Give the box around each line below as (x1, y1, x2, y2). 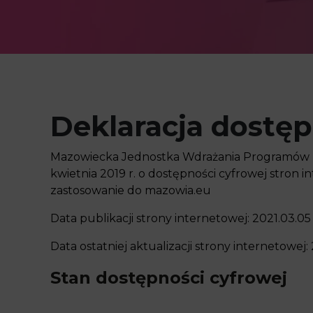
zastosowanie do (50, 184, 145, 197)
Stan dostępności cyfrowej (50, 268, 287, 288)
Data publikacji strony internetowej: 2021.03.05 (50, 212, 311, 225)
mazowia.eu (145, 184, 211, 197)
